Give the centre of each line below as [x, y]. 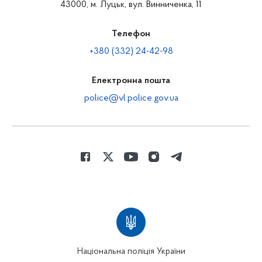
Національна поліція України [131, 252]
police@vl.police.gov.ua [131, 98]
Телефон [131, 34]
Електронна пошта [131, 81]
